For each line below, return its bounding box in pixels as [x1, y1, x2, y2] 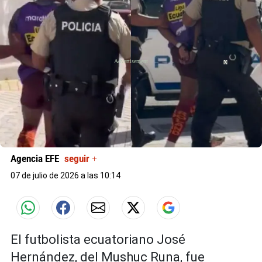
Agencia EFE [11, 153, 61, 165]
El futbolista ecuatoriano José [11, 232, 185, 247]
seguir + [64, 153, 97, 165]
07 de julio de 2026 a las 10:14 [11, 171, 120, 181]
